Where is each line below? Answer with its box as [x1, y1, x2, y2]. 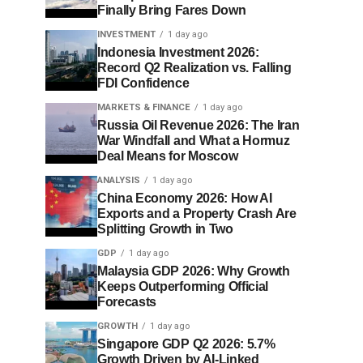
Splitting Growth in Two [97, 222, 233, 236]
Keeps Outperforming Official [97, 280, 269, 293]
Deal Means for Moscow [97, 149, 238, 163]
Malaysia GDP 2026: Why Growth [97, 264, 290, 278]
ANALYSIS [97, 175, 140, 186]
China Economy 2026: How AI [97, 191, 272, 205]
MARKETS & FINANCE [97, 102, 190, 113]
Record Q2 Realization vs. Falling [97, 61, 292, 75]
